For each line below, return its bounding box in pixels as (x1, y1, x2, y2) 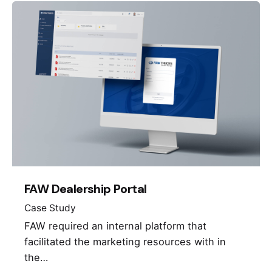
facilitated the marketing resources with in (24, 235, 226, 248)
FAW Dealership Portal (24, 181, 147, 197)
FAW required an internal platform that (24, 219, 206, 232)
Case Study (24, 202, 76, 214)
